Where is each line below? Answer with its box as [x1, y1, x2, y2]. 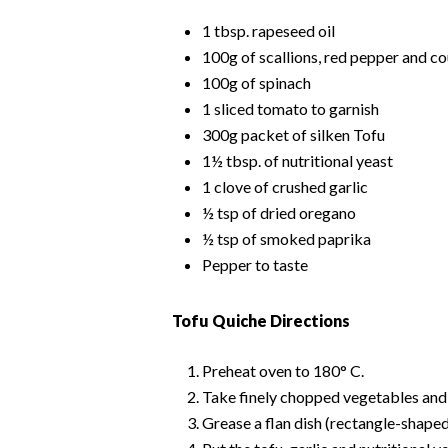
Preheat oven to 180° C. [202, 360, 364, 380]
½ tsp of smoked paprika [202, 228, 371, 248]
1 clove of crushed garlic [202, 176, 368, 196]
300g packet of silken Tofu [202, 124, 385, 144]
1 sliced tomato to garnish [202, 98, 379, 118]
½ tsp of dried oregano [202, 202, 356, 222]
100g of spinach [202, 72, 311, 92]
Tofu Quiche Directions [172, 310, 350, 330]
